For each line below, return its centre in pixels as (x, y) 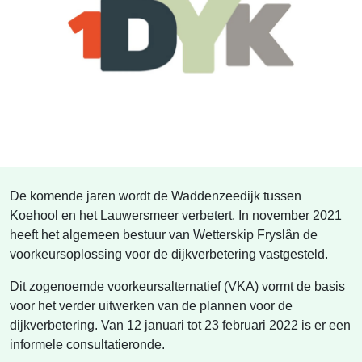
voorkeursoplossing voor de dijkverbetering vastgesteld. (169, 254)
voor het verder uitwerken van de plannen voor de (151, 306)
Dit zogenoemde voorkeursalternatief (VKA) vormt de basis (177, 286)
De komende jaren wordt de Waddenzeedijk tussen (156, 196)
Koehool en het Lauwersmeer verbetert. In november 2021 (176, 215)
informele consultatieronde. (87, 345)
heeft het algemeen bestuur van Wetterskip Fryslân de (164, 235)
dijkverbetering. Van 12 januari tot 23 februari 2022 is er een (180, 325)
